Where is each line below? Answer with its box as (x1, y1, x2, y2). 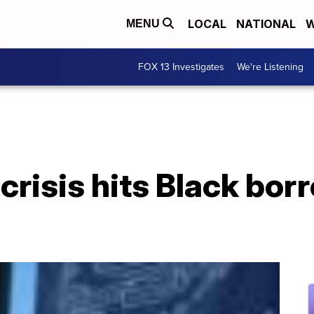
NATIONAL (236, 17, 296, 32)
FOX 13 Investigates (138, 59, 224, 74)
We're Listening (237, 59, 303, 74)
